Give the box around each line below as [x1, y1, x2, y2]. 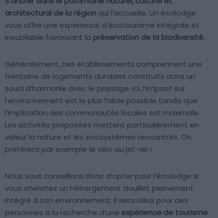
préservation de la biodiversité [93, 32, 203, 43]
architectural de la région [5, 8, 96, 18]
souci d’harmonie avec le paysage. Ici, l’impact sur [5, 83, 185, 94]
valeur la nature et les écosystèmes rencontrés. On [5, 132, 191, 143]
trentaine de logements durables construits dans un [5, 71, 195, 82]
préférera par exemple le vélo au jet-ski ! [5, 144, 152, 155]
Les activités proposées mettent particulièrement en [5, 120, 199, 130]
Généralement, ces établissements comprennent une [5, 59, 202, 70]
